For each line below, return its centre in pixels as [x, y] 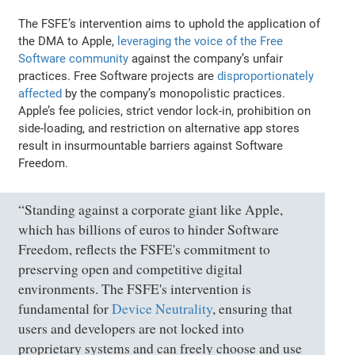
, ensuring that [253, 308]
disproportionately [266, 76]
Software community [74, 58]
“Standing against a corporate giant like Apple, [151, 209]
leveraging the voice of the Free [200, 41]
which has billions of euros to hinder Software [149, 229]
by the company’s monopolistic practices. [174, 93]
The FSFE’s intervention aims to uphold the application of [170, 23]
